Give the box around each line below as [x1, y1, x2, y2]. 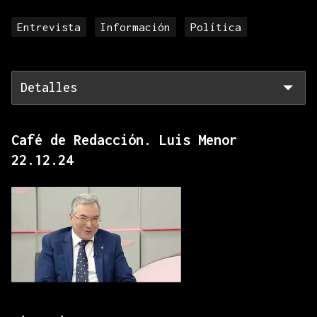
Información [100, 21, 171, 33]
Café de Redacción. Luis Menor [11, 132, 237, 148]
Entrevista [17, 21, 81, 33]
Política [190, 21, 241, 33]
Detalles [21, 80, 77, 95]
